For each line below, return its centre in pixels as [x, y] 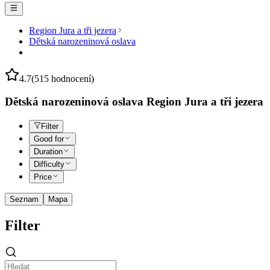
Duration [48, 152]
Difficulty [49, 165]
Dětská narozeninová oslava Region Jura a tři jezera [134, 102]
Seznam [24, 199]
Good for [49, 139]
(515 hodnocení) [63, 78]
